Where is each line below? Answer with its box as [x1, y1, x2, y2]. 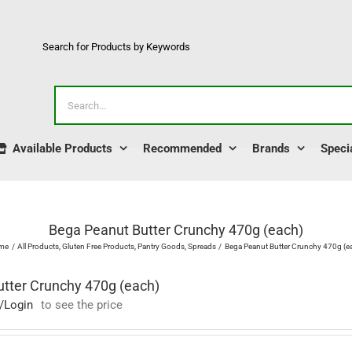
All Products [17, 242, 60, 251]
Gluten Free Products [62, 242, 135, 251]
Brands [252, 141, 290, 156]
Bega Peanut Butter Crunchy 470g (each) [49, 222, 303, 238]
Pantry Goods [137, 242, 185, 251]
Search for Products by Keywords [42, 41, 190, 53]
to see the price [41, 298, 123, 312]
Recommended [143, 141, 222, 156]
